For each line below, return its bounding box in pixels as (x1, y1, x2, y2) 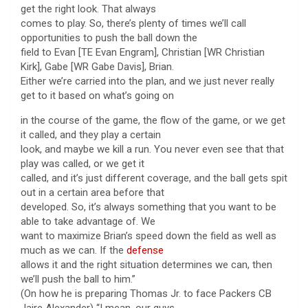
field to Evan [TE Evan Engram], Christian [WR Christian (21, 45, 265, 58)
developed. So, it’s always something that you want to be (21, 200, 276, 213)
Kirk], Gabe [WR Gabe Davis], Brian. (21, 60, 174, 73)
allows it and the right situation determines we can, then (21, 258, 272, 271)
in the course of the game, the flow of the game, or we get (21, 113, 285, 126)
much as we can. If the (21, 243, 126, 256)
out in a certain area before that (21, 186, 164, 199)
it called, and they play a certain (21, 128, 161, 141)
